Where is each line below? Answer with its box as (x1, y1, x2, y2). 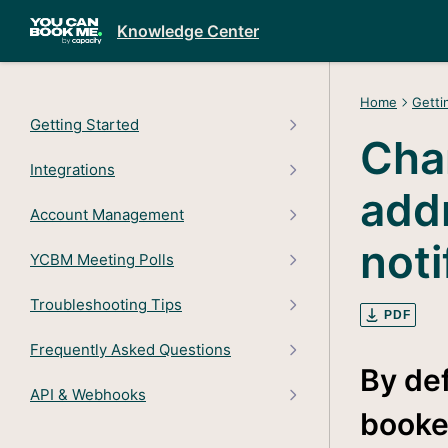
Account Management (30, 204, 184, 224)
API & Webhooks (30, 384, 146, 404)
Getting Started (30, 114, 139, 134)
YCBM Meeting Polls (30, 249, 174, 269)
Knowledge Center (117, 21, 259, 41)
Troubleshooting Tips (30, 294, 182, 314)
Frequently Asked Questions (30, 339, 231, 359)
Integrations (30, 159, 115, 179)
